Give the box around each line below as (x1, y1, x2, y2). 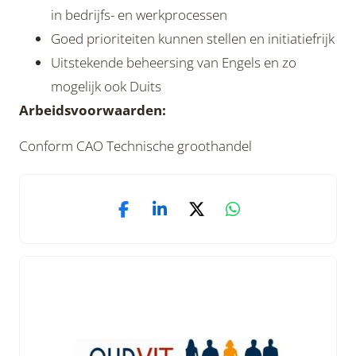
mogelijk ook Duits (51, 77, 161, 95)
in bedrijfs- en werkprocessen (51, 6, 227, 24)
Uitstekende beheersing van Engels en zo (51, 53, 296, 72)
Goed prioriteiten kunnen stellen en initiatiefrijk (51, 29, 335, 48)
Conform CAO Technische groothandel (19, 137, 252, 155)
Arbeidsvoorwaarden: (19, 101, 166, 119)
